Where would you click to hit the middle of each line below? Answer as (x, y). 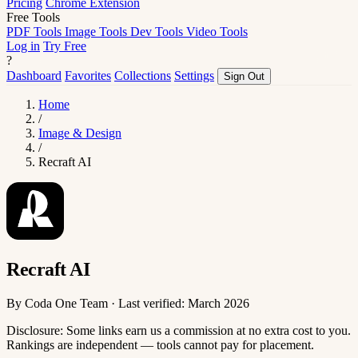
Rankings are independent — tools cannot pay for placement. (160, 344)
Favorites (88, 76)
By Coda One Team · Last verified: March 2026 (128, 303)
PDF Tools (36, 32)
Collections (143, 76)
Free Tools (33, 17)
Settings (194, 76)
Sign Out (244, 76)
